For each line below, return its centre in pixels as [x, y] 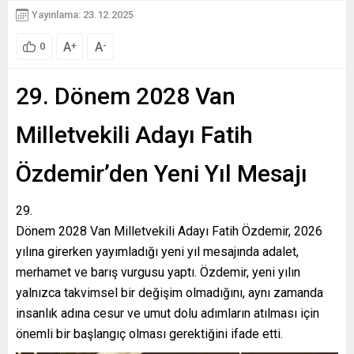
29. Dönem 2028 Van [126, 96]
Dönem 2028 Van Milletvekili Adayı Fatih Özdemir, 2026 [169, 231]
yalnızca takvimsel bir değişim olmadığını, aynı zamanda [169, 292]
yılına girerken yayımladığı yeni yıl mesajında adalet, [157, 251]
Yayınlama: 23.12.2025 [83, 15]
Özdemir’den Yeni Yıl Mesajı [162, 173]
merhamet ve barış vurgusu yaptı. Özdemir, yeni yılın [158, 272]
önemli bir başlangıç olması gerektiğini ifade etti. [149, 333]
